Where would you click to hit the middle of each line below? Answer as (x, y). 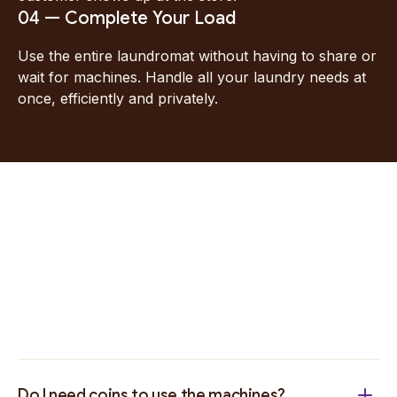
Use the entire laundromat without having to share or (197, 56)
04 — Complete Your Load (127, 18)
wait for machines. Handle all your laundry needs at (192, 77)
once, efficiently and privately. (118, 98)
